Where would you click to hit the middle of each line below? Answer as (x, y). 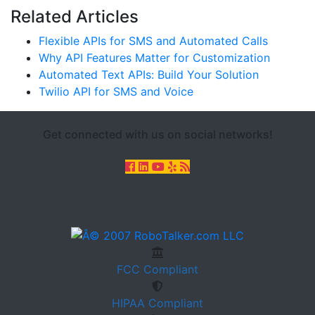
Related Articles (75, 17)
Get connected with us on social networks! (157, 134)
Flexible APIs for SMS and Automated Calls (153, 41)
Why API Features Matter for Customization (154, 58)
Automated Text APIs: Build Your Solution (149, 75)
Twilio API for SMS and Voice (116, 91)
